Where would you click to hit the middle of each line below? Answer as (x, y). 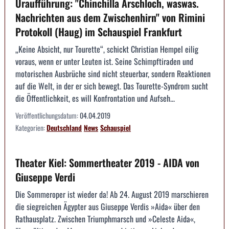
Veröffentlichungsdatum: (48, 115)
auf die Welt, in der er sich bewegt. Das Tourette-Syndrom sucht (112, 86)
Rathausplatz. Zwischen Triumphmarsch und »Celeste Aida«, (105, 219)
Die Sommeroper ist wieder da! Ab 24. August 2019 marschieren (112, 194)
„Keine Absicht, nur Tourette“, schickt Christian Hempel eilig (107, 49)
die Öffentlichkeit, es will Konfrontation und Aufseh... (95, 98)
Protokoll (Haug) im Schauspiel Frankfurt (99, 31)
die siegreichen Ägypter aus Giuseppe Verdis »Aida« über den (108, 206)
